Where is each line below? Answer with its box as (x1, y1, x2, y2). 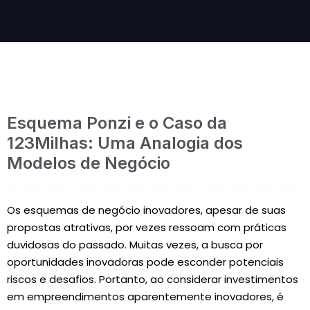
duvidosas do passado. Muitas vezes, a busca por (7, 237, 263, 252)
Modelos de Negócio (7, 153, 170, 173)
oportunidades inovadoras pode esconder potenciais (7, 255, 284, 269)
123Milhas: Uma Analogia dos (7, 133, 243, 153)
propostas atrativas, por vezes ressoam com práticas (7, 220, 286, 235)
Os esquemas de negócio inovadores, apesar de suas (7, 203, 286, 217)
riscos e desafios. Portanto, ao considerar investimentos (7, 272, 298, 286)
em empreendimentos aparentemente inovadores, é (7, 289, 284, 304)
